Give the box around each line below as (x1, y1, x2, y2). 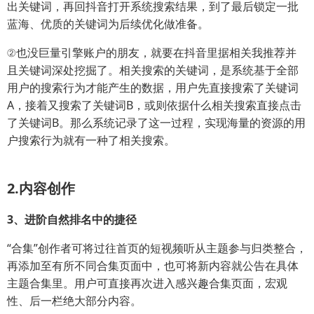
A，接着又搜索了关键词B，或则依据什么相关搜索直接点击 (7, 97, 301, 113)
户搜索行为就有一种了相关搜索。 (7, 132, 175, 148)
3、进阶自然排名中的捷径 (7, 212, 137, 227)
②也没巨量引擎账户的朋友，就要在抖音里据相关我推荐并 (7, 45, 296, 60)
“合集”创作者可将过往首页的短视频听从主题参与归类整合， (7, 240, 307, 256)
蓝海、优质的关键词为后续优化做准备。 (7, 16, 209, 32)
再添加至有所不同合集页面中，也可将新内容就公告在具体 (7, 258, 299, 273)
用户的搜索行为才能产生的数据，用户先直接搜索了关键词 (7, 80, 299, 95)
